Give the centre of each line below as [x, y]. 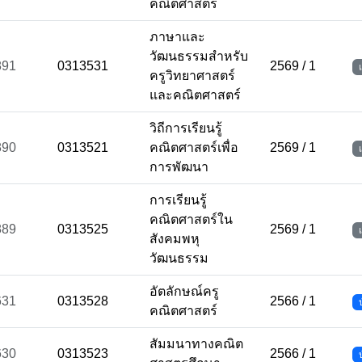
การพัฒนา [179, 167]
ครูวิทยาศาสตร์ [192, 76]
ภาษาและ [177, 37]
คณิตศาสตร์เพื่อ [194, 147]
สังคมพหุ [175, 239]
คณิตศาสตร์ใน [191, 219]
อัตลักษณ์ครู [184, 291]
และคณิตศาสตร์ [195, 95]
